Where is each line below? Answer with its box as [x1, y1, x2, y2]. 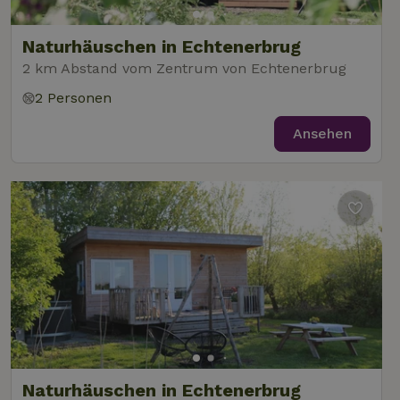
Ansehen [293, 125, 352, 142]
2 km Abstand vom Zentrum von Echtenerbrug [22, 60, 346, 77]
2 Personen [35, 89, 112, 106]
